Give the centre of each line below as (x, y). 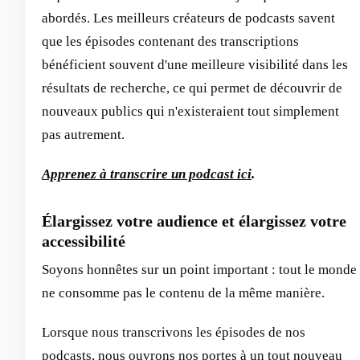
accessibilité (84, 241)
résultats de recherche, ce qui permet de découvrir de (192, 88)
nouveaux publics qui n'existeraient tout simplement (190, 111)
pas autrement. (83, 135)
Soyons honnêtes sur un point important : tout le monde (199, 270)
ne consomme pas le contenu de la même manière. (183, 293)
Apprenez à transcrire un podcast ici (147, 174)
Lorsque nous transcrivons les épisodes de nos (174, 332)
